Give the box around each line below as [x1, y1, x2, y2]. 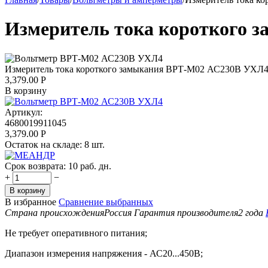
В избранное [5, 196, 56, 207]
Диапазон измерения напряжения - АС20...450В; [5, 248, 203, 258]
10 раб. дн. [68, 160, 111, 171]
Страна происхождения [5, 207, 104, 218]
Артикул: [5, 106, 42, 117]
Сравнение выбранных [59, 196, 153, 207]
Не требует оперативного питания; [5, 227, 147, 238]
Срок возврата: [5, 160, 66, 171]
